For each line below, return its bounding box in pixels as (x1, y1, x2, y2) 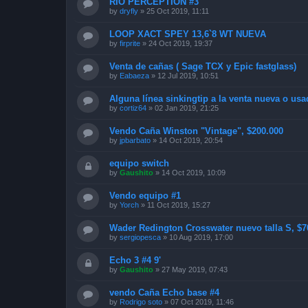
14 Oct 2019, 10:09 (162, 168, 225, 177)
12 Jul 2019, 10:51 (157, 71, 219, 80)
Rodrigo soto (120, 297, 162, 306)
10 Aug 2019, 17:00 (169, 232, 233, 241)
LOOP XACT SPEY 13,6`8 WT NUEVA (109, 28, 266, 39)
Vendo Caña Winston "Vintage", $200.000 (109, 125, 283, 136)
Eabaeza (120, 71, 149, 80)
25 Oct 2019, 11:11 (146, 6, 209, 15)
